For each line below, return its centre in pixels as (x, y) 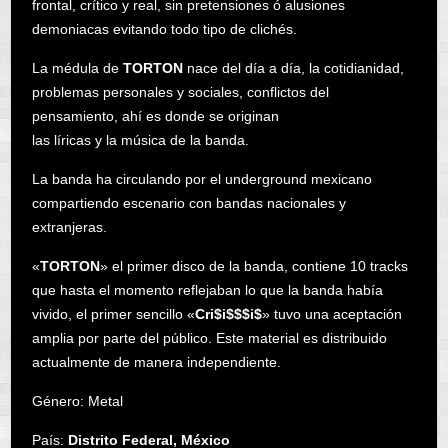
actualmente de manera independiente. (156, 361)
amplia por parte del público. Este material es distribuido (209, 337)
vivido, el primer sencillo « (113, 313)
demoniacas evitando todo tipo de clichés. (164, 28)
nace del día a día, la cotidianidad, (293, 67)
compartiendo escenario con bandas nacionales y (188, 202)
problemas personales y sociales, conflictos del (180, 91)
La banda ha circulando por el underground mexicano (201, 178)
